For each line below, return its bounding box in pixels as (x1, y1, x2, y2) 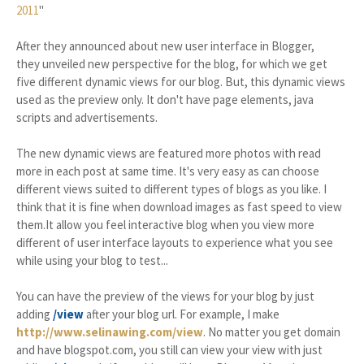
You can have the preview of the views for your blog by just (16, 288, 314, 304)
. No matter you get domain (203, 324, 340, 340)
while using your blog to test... (16, 253, 168, 268)
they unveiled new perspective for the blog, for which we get (16, 56, 327, 71)
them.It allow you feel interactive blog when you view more (16, 217, 314, 232)
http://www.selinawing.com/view (16, 324, 203, 340)
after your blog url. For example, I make (84, 306, 279, 322)
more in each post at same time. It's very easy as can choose (16, 163, 319, 179)
